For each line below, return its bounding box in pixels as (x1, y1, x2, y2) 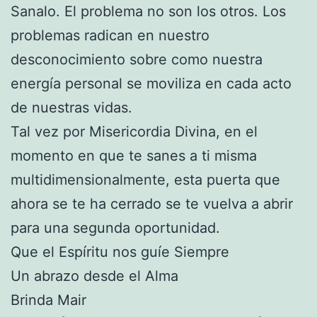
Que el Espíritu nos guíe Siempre (11, 243, 229, 260)
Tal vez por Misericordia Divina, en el (11, 122, 258, 140)
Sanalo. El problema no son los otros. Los (11, 2, 286, 20)
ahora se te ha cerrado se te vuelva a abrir (11, 195, 293, 212)
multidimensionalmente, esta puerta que (11, 171, 280, 188)
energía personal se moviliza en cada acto (11, 74, 292, 92)
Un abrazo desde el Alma (11, 267, 178, 284)
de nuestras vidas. (11, 98, 132, 116)
